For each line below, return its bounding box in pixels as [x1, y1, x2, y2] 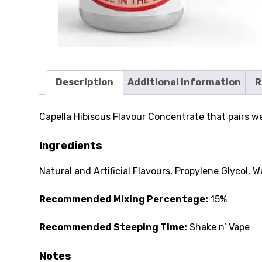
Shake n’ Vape [187, 221, 250, 233]
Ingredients [39, 139, 103, 152]
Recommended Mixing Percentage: [39, 193, 209, 205]
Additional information [127, 77, 242, 88]
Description [56, 77, 114, 88]
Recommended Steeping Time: [39, 221, 188, 233]
